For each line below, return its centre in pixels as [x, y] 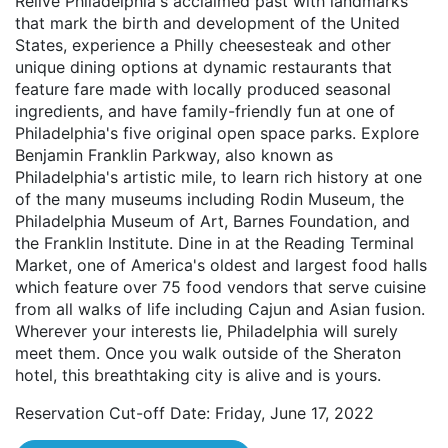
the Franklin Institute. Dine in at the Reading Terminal [214, 243]
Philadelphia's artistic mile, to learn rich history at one [218, 177]
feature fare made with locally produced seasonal [203, 89]
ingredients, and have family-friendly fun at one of [205, 111]
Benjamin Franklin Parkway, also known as [174, 155]
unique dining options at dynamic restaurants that [203, 67]
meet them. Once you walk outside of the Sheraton [208, 353]
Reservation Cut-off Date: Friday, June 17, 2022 [199, 413]
